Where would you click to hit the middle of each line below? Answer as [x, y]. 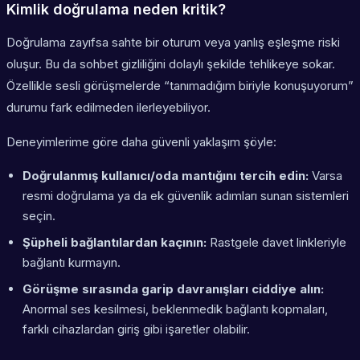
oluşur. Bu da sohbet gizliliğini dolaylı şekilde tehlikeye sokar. [171, 64]
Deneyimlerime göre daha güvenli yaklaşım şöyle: [141, 142]
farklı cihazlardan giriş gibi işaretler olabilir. [136, 329]
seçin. [39, 216]
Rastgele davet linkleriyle [276, 243]
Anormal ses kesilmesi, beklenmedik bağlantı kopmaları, [175, 309]
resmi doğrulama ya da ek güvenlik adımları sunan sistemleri [186, 196]
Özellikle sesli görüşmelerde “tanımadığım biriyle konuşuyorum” [180, 86]
